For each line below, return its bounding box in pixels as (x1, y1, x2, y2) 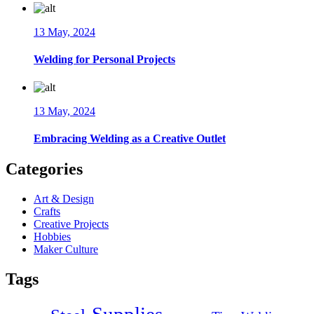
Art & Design (34, 193, 94, 205)
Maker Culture (34, 243, 98, 256)
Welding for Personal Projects (34, 53, 175, 66)
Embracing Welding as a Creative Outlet (34, 132, 226, 144)
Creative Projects (34, 218, 109, 231)
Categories (6, 160, 83, 179)
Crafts (34, 205, 60, 218)
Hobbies (34, 231, 71, 243)
